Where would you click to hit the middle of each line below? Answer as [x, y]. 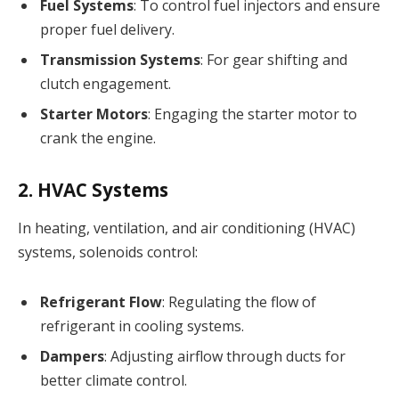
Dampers [72, 357]
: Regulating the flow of [239, 302]
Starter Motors [94, 114]
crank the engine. [98, 138]
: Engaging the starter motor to [252, 114]
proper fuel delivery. [107, 30]
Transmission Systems [120, 60]
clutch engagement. [106, 84]
